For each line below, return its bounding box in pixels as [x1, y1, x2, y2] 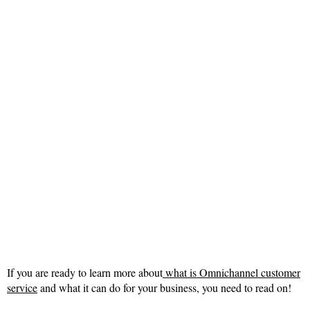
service [7, 280, 37, 295]
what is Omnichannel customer [163, 265, 300, 280]
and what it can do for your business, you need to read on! [37, 280, 291, 295]
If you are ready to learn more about [7, 265, 163, 280]
